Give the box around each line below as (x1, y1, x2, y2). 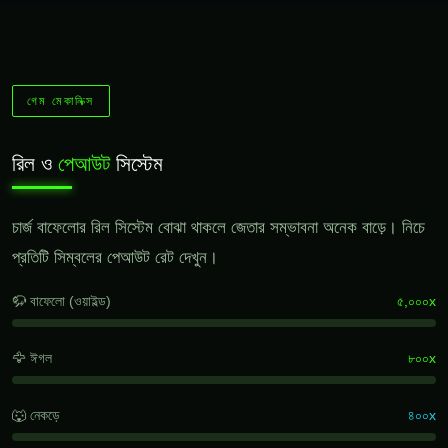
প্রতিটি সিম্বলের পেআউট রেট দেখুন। (12, 247, 218, 267)
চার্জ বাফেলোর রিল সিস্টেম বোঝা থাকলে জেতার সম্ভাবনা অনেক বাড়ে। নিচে (12, 217, 425, 237)
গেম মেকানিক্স (27, 94, 95, 109)
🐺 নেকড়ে (12, 406, 60, 423)
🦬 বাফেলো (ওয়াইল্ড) (12, 292, 111, 309)
